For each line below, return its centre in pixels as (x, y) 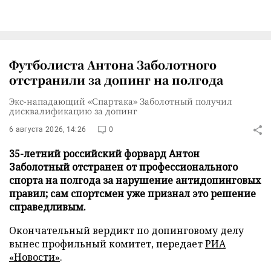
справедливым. (47, 207)
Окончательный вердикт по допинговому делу (126, 230)
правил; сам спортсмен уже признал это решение (132, 194)
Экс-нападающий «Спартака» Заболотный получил (121, 101)
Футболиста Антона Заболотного (113, 64)
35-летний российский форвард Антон (104, 154)
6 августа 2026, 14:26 (48, 129)
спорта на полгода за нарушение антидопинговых (135, 180)
